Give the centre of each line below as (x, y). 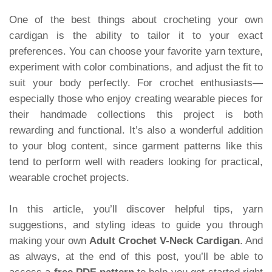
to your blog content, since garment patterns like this (136, 146)
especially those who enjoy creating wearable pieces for (136, 98)
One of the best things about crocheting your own (136, 19)
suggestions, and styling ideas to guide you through (136, 225)
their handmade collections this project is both (136, 114)
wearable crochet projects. (69, 177)
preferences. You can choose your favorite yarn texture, (136, 51)
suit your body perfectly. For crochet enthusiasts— (136, 83)
